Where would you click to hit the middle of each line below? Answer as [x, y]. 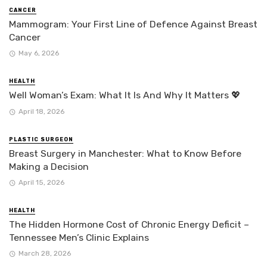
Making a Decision [49, 166]
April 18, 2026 [41, 111]
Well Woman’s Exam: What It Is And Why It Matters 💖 [125, 95]
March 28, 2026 [44, 254]
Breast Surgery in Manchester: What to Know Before [125, 153]
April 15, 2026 [41, 182]
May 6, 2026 [38, 53]
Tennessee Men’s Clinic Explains [79, 237]
